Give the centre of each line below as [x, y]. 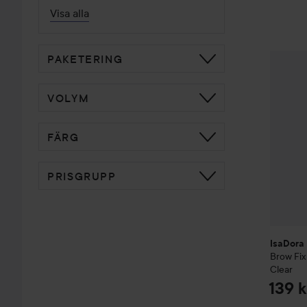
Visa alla [70, 13]
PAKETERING [85, 59]
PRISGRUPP [82, 176]
